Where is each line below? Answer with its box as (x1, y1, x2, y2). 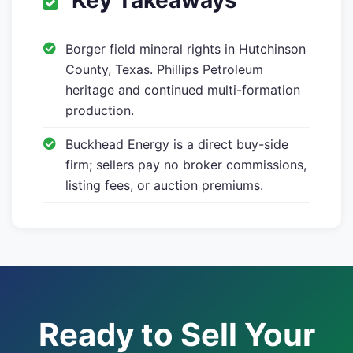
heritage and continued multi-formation (65, 82, 300, 98)
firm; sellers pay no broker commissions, (65, 157, 307, 173)
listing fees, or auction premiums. (65, 177, 263, 194)
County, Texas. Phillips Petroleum (65, 61, 263, 78)
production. (65, 102, 134, 119)
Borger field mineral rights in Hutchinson (65, 41, 306, 58)
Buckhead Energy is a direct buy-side (65, 136, 288, 153)
